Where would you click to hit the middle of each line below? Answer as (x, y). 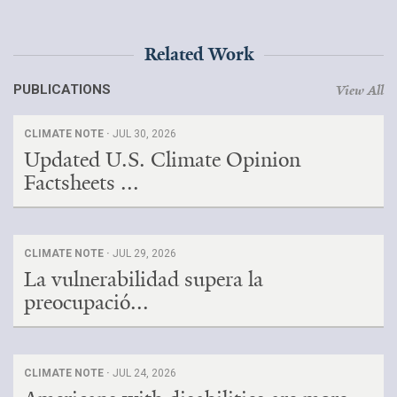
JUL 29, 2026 (144, 253)
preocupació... (86, 302)
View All (360, 90)
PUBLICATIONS (62, 89)
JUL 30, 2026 (144, 133)
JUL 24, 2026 (144, 373)
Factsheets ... (82, 182)
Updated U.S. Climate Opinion (162, 159)
